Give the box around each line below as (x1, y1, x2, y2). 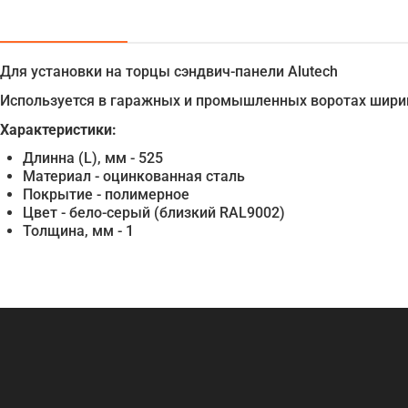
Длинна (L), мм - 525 (23, 148, 163, 167)
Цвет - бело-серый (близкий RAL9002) (23, 203, 285, 221)
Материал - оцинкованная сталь (23, 167, 245, 185)
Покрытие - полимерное (23, 185, 189, 203)
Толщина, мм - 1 (23, 221, 134, 240)
